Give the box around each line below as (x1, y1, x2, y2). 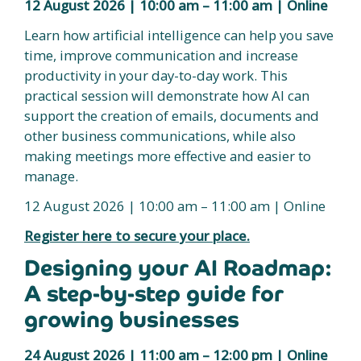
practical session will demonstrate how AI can (24, 86, 309, 105)
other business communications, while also (24, 127, 296, 145)
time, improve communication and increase (24, 46, 298, 64)
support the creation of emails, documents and (24, 106, 319, 125)
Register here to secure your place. (24, 226, 250, 245)
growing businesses (24, 305, 239, 334)
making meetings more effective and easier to (24, 147, 311, 165)
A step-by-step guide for (24, 280, 284, 308)
